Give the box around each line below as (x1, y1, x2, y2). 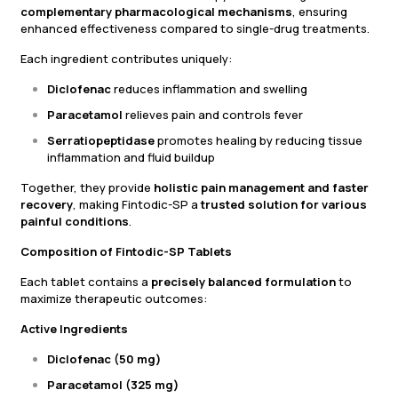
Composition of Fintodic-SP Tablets (20, 243, 232, 260)
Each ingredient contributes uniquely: (20, 51, 232, 68)
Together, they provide (20, 179, 154, 196)
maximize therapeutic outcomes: (20, 291, 207, 307)
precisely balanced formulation (151, 274, 336, 291)
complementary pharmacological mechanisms (20, 4, 292, 20)
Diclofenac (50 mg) (47, 351, 161, 368)
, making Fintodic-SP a (73, 196, 201, 213)
